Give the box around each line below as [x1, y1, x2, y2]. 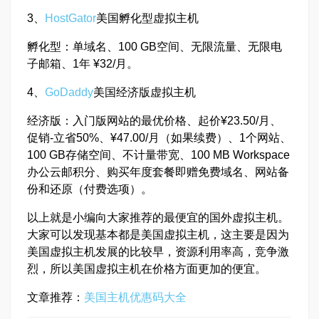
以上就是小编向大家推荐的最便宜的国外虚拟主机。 [27, 211, 289, 224]
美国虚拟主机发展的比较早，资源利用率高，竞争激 [27, 246, 289, 258]
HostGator [45, 12, 96, 24]
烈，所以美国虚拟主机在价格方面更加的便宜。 [27, 263, 266, 275]
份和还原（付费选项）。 [27, 183, 152, 195]
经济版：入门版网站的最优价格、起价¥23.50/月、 [27, 115, 281, 127]
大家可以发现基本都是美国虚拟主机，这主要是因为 [27, 229, 289, 241]
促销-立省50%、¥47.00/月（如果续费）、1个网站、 [27, 132, 291, 144]
